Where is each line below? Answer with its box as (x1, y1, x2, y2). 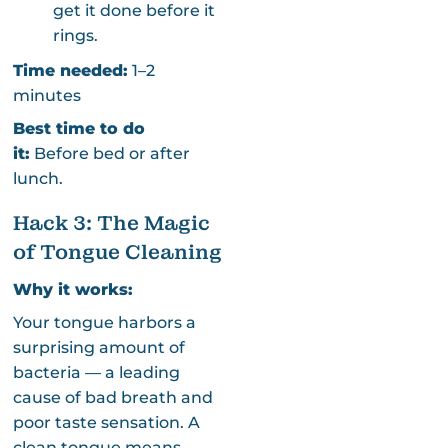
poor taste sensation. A (12, 412, 200, 432)
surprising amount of (12, 337, 185, 357)
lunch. (12, 168, 63, 188)
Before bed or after (29, 143, 190, 163)
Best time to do (12, 118, 145, 138)
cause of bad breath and (12, 387, 213, 407)
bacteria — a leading (12, 362, 180, 382)
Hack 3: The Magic (12, 209, 210, 236)
